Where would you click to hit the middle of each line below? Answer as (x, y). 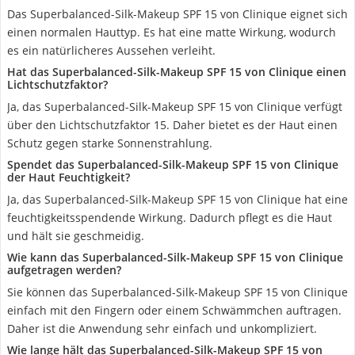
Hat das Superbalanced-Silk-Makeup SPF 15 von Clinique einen (177, 72)
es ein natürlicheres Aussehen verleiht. (111, 50)
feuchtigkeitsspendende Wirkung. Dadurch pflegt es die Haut (170, 218)
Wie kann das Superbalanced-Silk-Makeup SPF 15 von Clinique (175, 257)
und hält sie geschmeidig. (76, 236)
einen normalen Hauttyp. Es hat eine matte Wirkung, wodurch (172, 32)
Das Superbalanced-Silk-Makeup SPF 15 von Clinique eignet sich (177, 14)
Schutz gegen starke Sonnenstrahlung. (110, 143)
